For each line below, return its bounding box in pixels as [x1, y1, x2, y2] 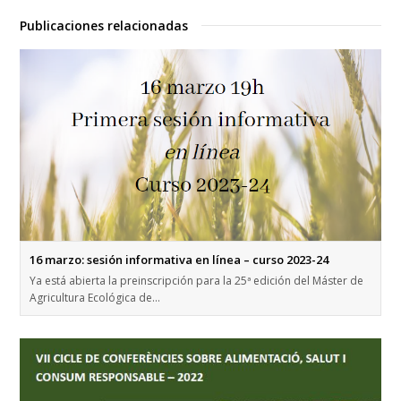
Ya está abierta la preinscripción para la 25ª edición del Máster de [30, 272, 364, 288]
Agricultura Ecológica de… [30, 289, 161, 305]
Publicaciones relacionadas [20, 17, 189, 35]
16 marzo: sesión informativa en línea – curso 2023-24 [30, 251, 329, 268]
